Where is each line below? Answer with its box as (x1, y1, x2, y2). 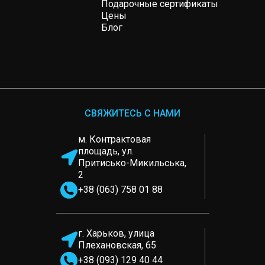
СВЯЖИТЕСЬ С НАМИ (85, 107, 180, 119)
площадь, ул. (77, 145, 134, 157)
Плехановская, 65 (77, 239, 156, 251)
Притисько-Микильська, (77, 157, 186, 169)
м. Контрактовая (77, 133, 151, 145)
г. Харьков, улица (77, 227, 154, 239)
